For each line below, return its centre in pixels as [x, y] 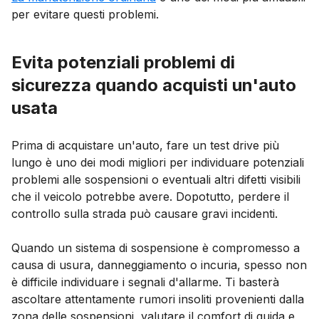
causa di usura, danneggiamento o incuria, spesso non [159, 265]
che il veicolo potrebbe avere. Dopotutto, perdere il [150, 197]
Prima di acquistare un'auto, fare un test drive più [145, 146]
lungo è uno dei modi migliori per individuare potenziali [158, 163]
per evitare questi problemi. [85, 15]
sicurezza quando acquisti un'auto [154, 85]
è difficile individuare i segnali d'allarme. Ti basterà [145, 282]
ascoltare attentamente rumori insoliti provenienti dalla [158, 299]
